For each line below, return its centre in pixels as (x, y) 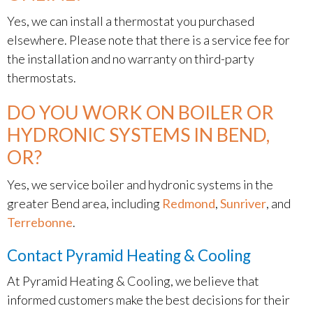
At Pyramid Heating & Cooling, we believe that (133, 281)
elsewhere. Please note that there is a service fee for (148, 40)
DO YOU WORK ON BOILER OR (140, 112)
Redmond (189, 203)
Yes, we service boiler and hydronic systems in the (140, 184)
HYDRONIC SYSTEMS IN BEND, (138, 134)
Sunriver (243, 203)
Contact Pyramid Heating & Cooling (129, 255)
